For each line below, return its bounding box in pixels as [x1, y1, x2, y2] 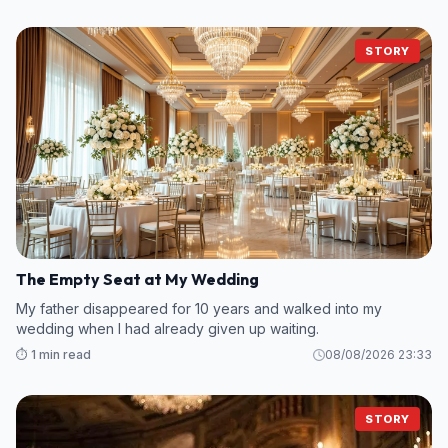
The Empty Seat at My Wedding [16, 268, 259, 289]
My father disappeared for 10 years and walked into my [16, 299, 382, 317]
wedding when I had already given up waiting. [16, 319, 319, 337]
